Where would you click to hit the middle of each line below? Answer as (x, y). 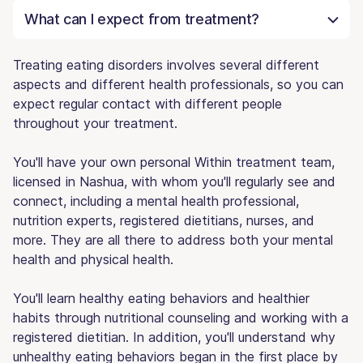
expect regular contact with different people (147, 103)
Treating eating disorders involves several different (166, 64)
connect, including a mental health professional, (156, 201)
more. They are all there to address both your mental (173, 239)
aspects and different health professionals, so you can (178, 84)
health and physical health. (93, 259)
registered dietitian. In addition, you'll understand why (174, 337)
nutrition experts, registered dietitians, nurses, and (164, 220)
